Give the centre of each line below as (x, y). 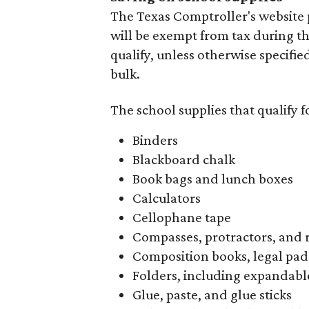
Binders (155, 140)
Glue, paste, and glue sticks (212, 295)
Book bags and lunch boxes (213, 179)
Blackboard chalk (184, 159)
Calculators (167, 198)
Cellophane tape (182, 217)
